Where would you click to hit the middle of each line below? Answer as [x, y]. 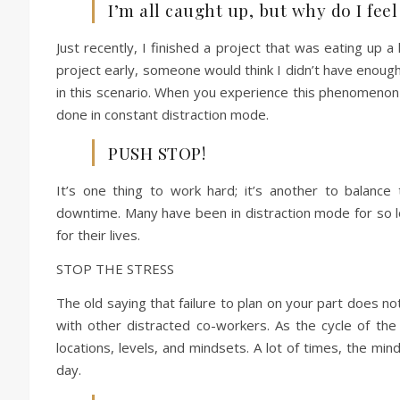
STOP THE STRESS [115, 269]
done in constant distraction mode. [162, 114]
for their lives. [98, 235]
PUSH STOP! [157, 153]
